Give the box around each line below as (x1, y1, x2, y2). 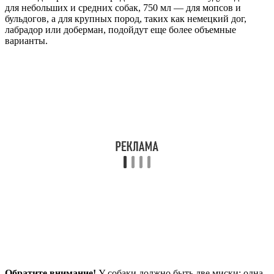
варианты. (5, 35, 48, 46)
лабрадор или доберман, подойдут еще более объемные (5, 24, 236, 35)
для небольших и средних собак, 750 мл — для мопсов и (5, 2, 241, 13)
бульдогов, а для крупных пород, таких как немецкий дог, (5, 13, 246, 24)
